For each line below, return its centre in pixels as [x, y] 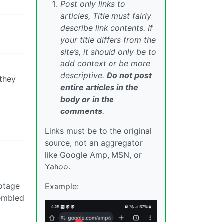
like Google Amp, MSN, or [93, 155]
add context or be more [105, 63]
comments [81, 111]
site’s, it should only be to [108, 52]
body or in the [87, 99]
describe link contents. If [107, 28]
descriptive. [83, 75]
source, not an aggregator [94, 143]
